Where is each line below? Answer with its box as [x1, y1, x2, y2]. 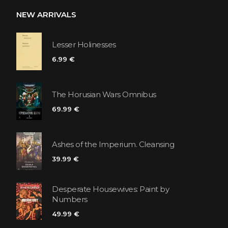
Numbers [52, 194, 88, 205]
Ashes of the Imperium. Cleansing [52, 139, 174, 150]
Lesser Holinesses [52, 40, 116, 50]
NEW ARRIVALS [16, 9, 76, 19]
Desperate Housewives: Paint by [52, 184, 169, 194]
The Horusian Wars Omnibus [52, 90, 156, 100]
